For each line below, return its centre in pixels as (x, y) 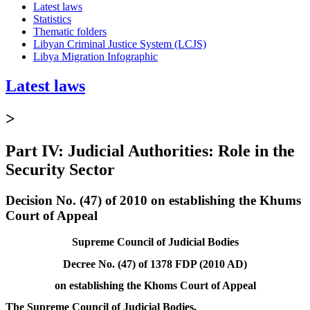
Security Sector (60, 169)
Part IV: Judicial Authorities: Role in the (150, 151)
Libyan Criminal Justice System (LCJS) (120, 44)
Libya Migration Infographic (95, 56)
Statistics (52, 19)
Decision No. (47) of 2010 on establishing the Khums (153, 200)
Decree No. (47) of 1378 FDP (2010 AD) (155, 264)
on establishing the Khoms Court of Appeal (155, 285)
